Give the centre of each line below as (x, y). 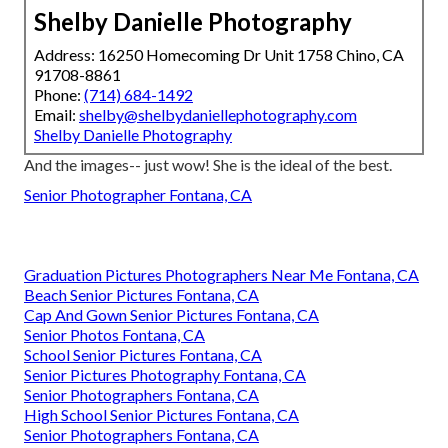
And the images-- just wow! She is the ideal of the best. (208, 165)
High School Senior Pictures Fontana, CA (161, 415)
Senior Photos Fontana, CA (114, 335)
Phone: (59, 95)
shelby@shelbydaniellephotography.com (218, 115)
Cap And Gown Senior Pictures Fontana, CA (171, 315)
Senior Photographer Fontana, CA (138, 195)
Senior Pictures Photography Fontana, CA (165, 375)
